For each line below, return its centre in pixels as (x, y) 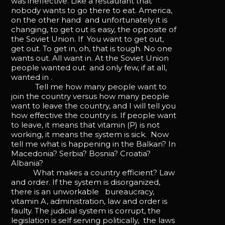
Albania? (27, 163)
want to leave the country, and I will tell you (94, 105)
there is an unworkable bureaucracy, (83, 191)
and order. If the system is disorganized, (86, 182)
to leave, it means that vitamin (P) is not (86, 125)
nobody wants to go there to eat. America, (92, 10)
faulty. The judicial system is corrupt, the (86, 210)
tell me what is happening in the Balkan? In (94, 144)
